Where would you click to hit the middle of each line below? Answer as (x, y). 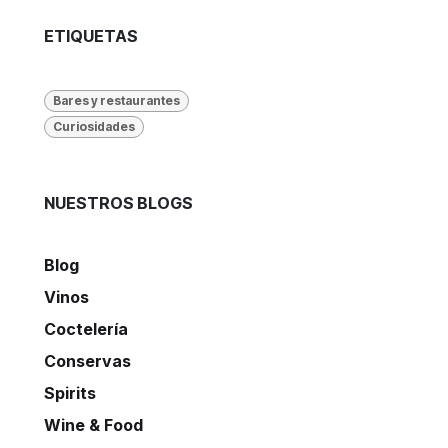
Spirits (70, 393)
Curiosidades (93, 127)
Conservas (87, 361)
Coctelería (86, 329)
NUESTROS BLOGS (118, 203)
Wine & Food (93, 425)
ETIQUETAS (91, 36)
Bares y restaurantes (116, 100)
